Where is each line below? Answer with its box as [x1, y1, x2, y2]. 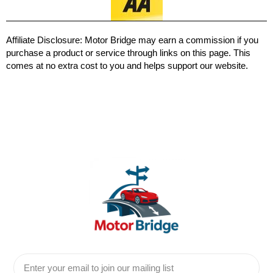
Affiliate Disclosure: [6, 35, 82, 46]
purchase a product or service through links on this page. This [6, 48, 250, 58]
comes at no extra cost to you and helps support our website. [6, 60, 248, 71]
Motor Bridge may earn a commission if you [82, 35, 258, 46]
